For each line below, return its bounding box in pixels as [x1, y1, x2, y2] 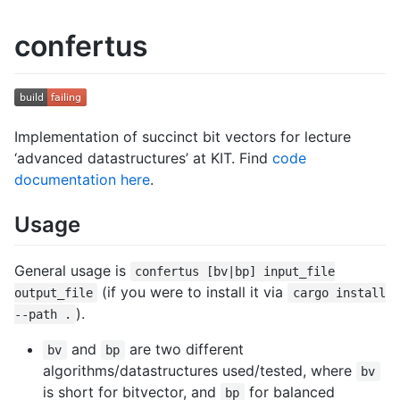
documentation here [14, 170, 150, 188]
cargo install [292, 285, 386, 300]
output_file [14, 285, 93, 300]
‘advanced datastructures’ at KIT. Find [14, 148, 272, 167]
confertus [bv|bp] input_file [135, 263, 336, 279]
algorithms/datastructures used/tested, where [43, 361, 356, 379]
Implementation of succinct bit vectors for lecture [14, 127, 351, 146]
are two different [124, 339, 244, 358]
